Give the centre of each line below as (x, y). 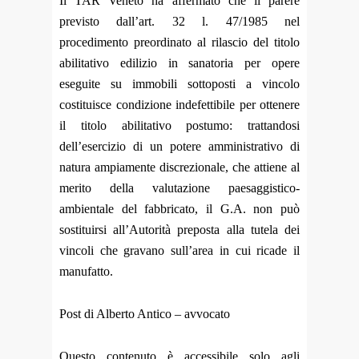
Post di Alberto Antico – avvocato (145, 313)
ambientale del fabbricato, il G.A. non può (179, 208)
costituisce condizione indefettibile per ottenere (179, 104)
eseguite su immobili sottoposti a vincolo (179, 83)
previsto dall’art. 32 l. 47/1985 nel (179, 21)
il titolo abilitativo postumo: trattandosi (179, 125)
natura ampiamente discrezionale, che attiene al (179, 167)
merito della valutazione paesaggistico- (179, 188)
